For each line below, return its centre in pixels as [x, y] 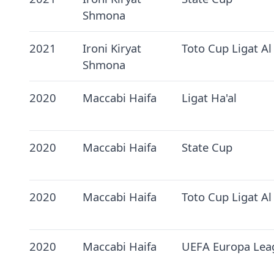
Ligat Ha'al [209, 98]
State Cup [207, 147]
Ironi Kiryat [112, 48]
